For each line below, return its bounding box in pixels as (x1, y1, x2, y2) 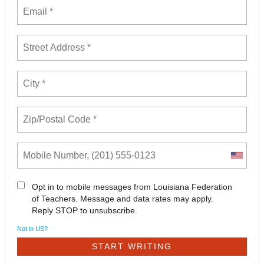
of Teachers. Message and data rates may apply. (32, 193, 213, 203)
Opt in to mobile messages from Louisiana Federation (32, 181, 232, 192)
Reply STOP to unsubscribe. (32, 205, 137, 215)
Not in (17, 225, 35, 232)
